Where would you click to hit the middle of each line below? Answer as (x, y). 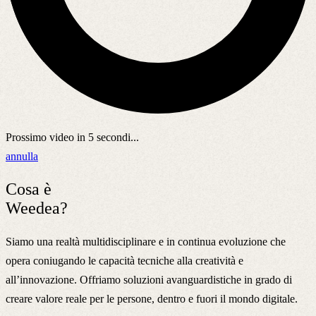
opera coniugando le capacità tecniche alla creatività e (124, 260)
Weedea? (37, 208)
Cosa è (29, 189)
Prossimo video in (47, 137)
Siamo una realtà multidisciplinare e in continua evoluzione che (146, 241)
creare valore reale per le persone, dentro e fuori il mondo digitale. (152, 298)
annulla (22, 156)
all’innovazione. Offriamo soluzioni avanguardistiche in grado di (149, 279)
